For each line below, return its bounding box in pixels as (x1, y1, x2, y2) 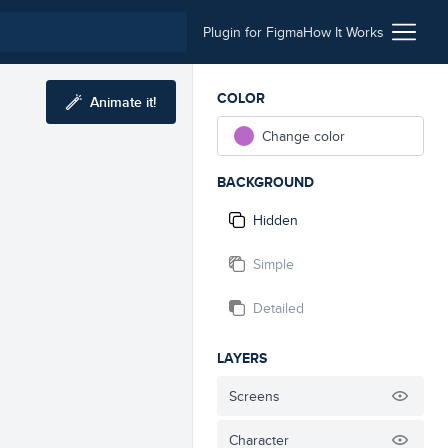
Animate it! (90, 92, 156, 112)
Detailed (253, 298, 304, 318)
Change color (262, 126, 345, 146)
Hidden (253, 210, 298, 230)
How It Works (303, 22, 384, 42)
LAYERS (217, 348, 267, 368)
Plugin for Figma (203, 22, 303, 42)
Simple (253, 254, 294, 274)
